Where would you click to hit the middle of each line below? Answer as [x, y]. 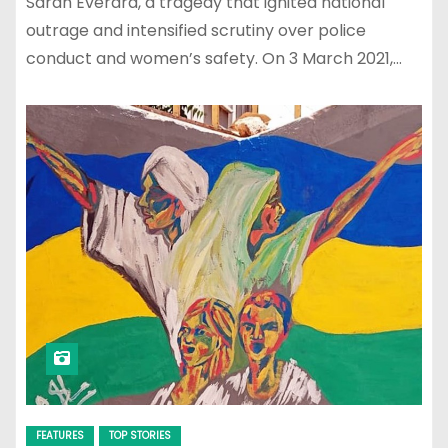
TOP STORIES [140, 436]
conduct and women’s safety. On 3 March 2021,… [214, 59]
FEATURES [60, 436]
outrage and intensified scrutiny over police [196, 31]
